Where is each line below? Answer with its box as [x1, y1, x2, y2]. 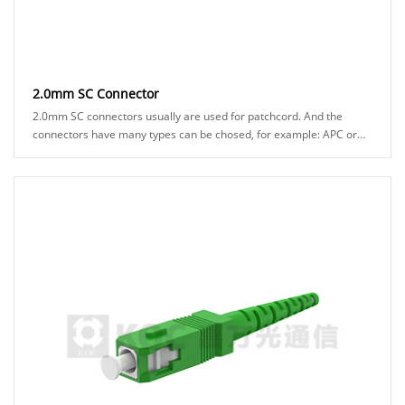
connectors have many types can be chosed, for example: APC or [33, 126, 357, 142]
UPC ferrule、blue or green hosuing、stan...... [33, 144, 261, 160]
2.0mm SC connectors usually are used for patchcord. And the [33, 108, 343, 124]
